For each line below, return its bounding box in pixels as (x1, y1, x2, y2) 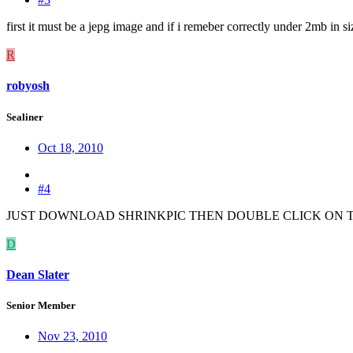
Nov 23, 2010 (38, 329, 107, 344)
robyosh (6, 79, 50, 93)
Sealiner (6, 110, 43, 123)
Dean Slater (6, 268, 69, 282)
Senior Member (6, 299, 76, 312)
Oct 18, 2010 (38, 140, 103, 154)
